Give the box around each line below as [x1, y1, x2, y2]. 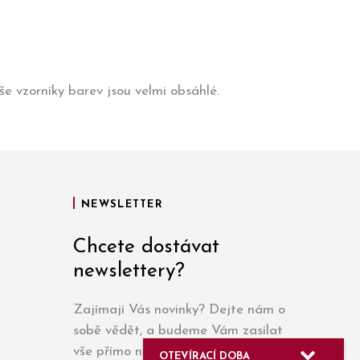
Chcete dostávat [73, 237, 219, 257]
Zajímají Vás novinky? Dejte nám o [73, 303, 285, 317]
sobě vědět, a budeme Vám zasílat [73, 324, 283, 337]
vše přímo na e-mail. [73, 345, 194, 358]
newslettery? [73, 261, 185, 281]
